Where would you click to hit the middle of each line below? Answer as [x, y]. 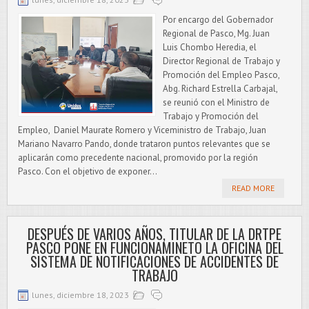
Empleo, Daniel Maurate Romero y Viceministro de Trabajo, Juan [142, 130]
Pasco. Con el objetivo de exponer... [88, 171]
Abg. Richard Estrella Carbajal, [220, 89]
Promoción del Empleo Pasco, [221, 75]
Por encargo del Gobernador [218, 20]
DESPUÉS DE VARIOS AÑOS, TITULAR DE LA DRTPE [154, 234]
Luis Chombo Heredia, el [210, 47]
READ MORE [253, 188]
